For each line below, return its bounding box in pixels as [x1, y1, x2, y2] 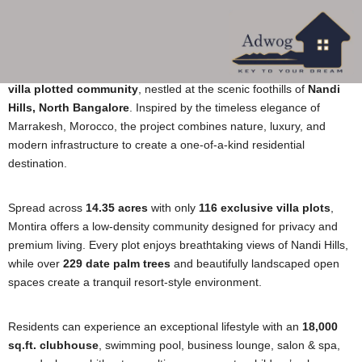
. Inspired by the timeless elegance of [129, 101, 320, 114]
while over [8, 257, 63, 270]
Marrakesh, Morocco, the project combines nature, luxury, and [8, 120, 326, 133]
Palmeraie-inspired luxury [200, 64, 341, 77]
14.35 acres [86, 201, 148, 214]
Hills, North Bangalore [8, 101, 129, 114]
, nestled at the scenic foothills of [138, 82, 308, 95]
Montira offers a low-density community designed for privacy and [8, 220, 338, 233]
